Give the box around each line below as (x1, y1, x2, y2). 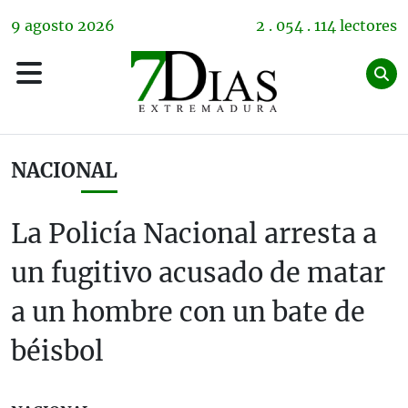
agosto (25, 16, 74, 35)
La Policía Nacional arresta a (11, 218, 377, 250)
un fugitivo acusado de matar (11, 257, 385, 290)
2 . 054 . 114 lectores (256, 16, 397, 35)
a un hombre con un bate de (11, 296, 365, 329)
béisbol (11, 335, 104, 368)
